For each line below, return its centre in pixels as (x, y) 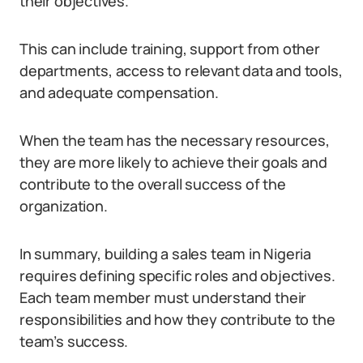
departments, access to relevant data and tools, (181, 70)
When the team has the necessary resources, (175, 140)
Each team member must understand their (163, 297)
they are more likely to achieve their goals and (173, 162)
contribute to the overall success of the (153, 184)
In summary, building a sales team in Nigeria (166, 254)
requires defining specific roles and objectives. (177, 275)
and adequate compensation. (119, 92)
